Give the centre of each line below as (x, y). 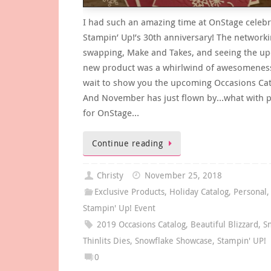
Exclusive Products (130, 191)
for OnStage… (111, 113)
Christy (110, 175)
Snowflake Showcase (174, 240)
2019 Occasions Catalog (142, 224)
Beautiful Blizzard (225, 224)
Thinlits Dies (106, 240)
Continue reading (127, 144)
